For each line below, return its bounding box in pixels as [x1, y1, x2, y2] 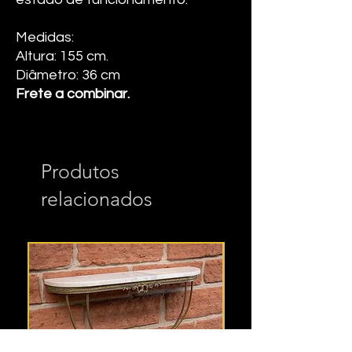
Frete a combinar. [16, 86, 130, 101]
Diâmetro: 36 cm [16, 68, 120, 82]
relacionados [41, 187, 152, 211]
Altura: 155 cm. [16, 49, 108, 64]
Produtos [41, 159, 119, 183]
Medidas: [16, 30, 74, 45]
